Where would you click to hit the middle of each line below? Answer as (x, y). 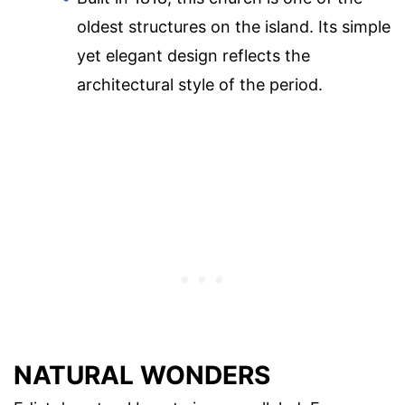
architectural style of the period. (200, 85)
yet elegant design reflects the (193, 56)
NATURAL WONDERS (142, 376)
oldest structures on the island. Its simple (234, 27)
